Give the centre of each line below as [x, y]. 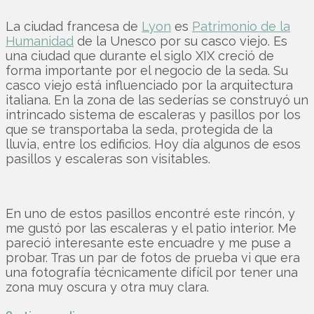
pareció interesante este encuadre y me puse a [148, 243]
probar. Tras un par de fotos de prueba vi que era [153, 257]
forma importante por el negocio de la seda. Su [147, 70]
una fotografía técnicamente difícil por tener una [152, 272]
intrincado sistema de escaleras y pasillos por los [153, 114]
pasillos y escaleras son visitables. [108, 158]
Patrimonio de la [241, 26]
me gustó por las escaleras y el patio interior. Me [151, 228]
